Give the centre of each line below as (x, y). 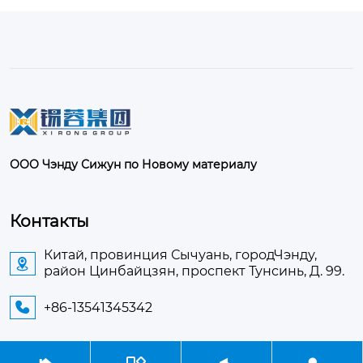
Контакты (49, 222)
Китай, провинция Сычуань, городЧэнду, (180, 255)
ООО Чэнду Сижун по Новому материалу (133, 165)
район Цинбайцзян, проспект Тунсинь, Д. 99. (196, 271)
